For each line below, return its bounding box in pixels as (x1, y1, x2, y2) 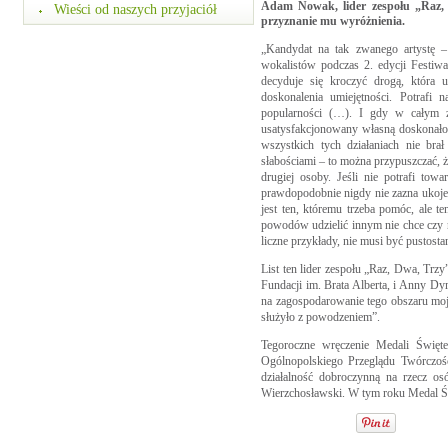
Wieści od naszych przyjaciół (54, 2, 217, 17)
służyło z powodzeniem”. (261, 310, 380, 324)
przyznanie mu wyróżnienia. (261, 14, 405, 28)
